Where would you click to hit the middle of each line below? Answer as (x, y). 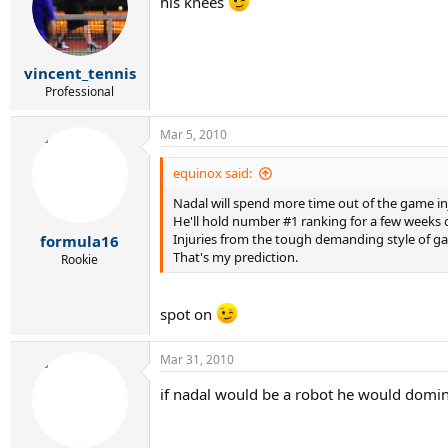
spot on (188, 313)
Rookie (79, 259)
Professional (79, 91)
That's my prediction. (235, 257)
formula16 (79, 240)
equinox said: (212, 173)
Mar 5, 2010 (193, 134)
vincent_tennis (79, 73)
